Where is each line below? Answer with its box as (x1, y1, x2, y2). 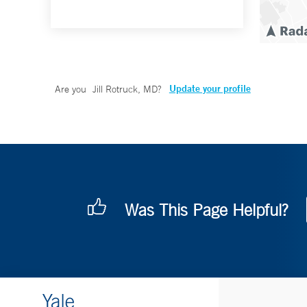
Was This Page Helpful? (125, 200, 288, 220)
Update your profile (169, 82, 251, 95)
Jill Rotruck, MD (92, 83, 158, 96)
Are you (55, 83, 89, 96)
